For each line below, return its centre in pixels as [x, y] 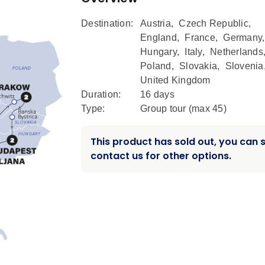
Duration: [101, 95]
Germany [243, 38]
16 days [157, 95]
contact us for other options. [161, 156]
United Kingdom [175, 80]
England [159, 38]
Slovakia [198, 66]
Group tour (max [176, 109]
